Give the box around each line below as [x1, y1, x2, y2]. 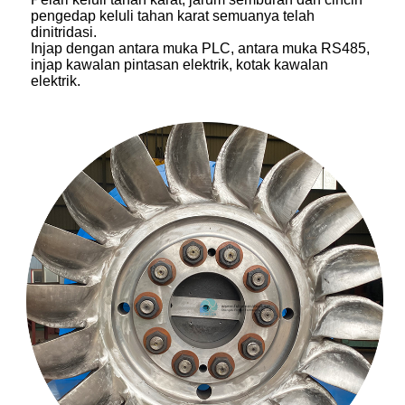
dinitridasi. [31, 24, 97, 41]
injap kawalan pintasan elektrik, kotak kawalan [31, 57, 328, 73]
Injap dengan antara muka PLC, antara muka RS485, [31, 41, 370, 57]
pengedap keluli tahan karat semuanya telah [31, 8, 315, 24]
